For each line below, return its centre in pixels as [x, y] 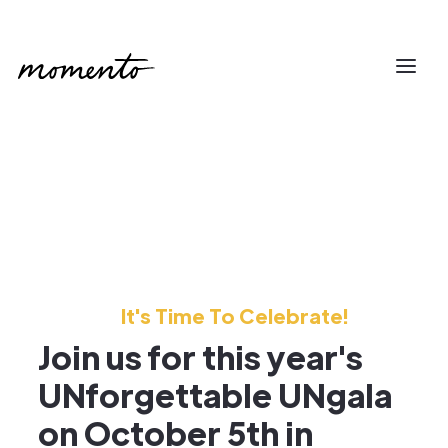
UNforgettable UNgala [215, 394]
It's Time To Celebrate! [234, 315]
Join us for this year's [200, 356]
